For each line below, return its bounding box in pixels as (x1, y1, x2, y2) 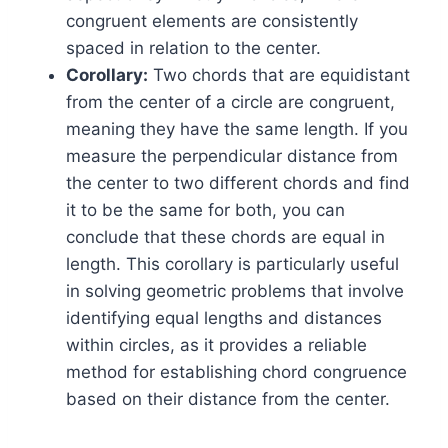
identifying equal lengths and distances (66, 308, 382, 329)
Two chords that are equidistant (148, 65, 410, 86)
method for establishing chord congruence (66, 362, 407, 383)
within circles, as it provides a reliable (66, 335, 367, 356)
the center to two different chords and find (66, 173, 410, 194)
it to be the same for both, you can (66, 200, 345, 221)
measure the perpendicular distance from (66, 146, 398, 167)
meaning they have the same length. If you (66, 119, 408, 140)
